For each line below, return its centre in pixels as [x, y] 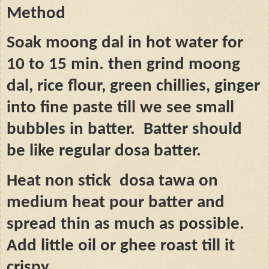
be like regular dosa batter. [104, 151]
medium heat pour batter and [116, 202]
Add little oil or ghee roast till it [121, 246]
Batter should [193, 130]
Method [36, 14]
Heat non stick [59, 181]
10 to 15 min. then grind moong [123, 65]
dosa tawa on [169, 181]
